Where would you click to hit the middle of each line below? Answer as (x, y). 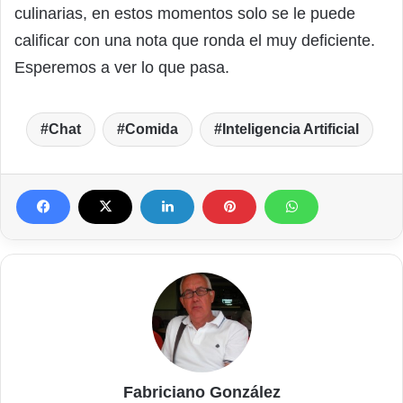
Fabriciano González (201, 392)
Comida (151, 129)
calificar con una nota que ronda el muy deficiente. (195, 40)
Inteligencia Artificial (290, 129)
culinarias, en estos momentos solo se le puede (185, 13)
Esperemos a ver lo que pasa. (122, 67)
